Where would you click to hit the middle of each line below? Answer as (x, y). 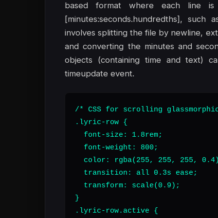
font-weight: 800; (117, 147)
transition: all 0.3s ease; (136, 173)
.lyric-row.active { (117, 211)
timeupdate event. (100, 73)
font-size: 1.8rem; (119, 135)
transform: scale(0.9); (127, 185)
